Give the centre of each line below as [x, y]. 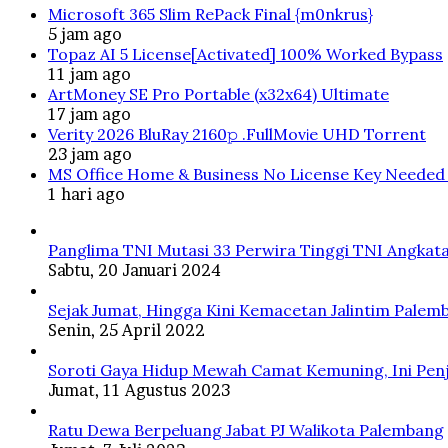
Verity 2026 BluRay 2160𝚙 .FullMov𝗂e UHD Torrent [237, 134]
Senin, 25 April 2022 [126, 330]
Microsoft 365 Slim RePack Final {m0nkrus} [210, 14]
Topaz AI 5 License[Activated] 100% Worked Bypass [245, 54]
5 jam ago [85, 34]
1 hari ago [86, 194]
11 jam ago [89, 74]
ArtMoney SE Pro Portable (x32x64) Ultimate [218, 94]
